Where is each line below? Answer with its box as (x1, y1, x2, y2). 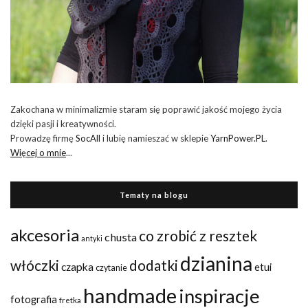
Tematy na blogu (120, 190, 188, 200)
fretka (59, 295, 81, 305)
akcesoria (10, 225, 79, 245)
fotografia (10, 294, 57, 306)
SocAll (76, 133, 100, 144)
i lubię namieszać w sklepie (100, 133, 210, 144)
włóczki (10, 256, 59, 274)
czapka (61, 261, 93, 274)
